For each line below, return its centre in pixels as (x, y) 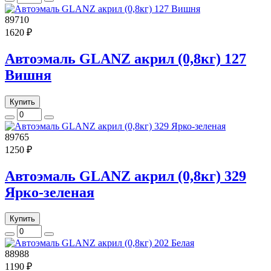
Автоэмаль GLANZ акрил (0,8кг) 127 (126, 58)
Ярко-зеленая (50, 192)
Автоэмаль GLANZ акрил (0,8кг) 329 (126, 176)
